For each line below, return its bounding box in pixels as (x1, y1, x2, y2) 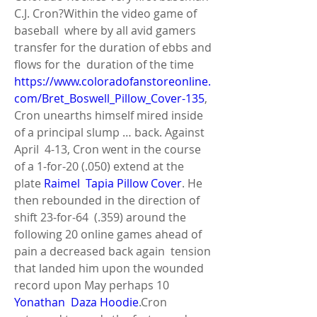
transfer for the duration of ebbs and (14, 40, 212, 55)
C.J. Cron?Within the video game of (14, 6, 197, 21)
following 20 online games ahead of (14, 226, 202, 242)
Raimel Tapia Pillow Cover (44, 175, 182, 191)
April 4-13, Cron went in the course (14, 142, 201, 157)
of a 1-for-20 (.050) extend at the (14, 158, 184, 174)
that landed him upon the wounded (14, 260, 204, 276)
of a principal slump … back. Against (14, 125, 204, 140)
